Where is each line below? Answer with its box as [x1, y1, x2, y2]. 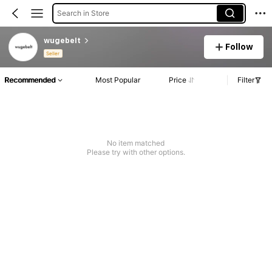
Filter [237, 75, 254, 85]
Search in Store [56, 8, 109, 18]
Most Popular [95, 75, 141, 85]
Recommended [4, 75, 55, 85]
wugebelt [43, 36, 81, 45]
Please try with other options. [86, 148, 185, 157]
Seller [46, 50, 60, 57]
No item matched [107, 138, 165, 148]
